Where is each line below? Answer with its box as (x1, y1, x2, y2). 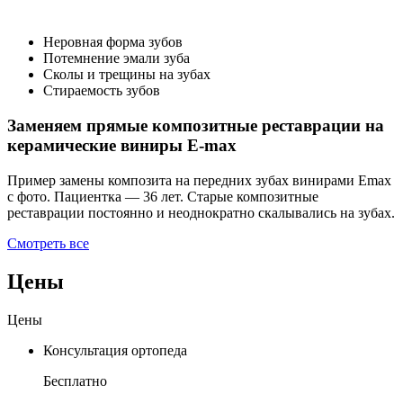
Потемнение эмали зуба (43, 50, 190, 67)
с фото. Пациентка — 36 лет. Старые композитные (7, 188, 318, 204)
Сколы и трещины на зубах (43, 67, 210, 83)
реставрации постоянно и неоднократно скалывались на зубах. (7, 204, 395, 220)
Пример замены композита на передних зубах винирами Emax (7, 172, 391, 188)
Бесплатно (43, 372, 107, 389)
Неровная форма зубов (43, 34, 183, 50)
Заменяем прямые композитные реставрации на (7, 116, 384, 136)
